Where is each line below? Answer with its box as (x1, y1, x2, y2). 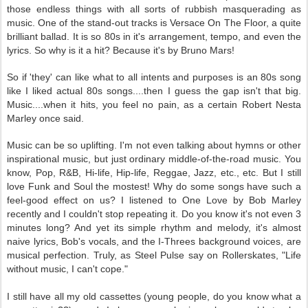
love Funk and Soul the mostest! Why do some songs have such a (7, 181, 301, 192)
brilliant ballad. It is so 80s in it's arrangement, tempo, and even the (7, 31, 301, 42)
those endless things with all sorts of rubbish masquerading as (7, 3, 301, 14)
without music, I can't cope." (7, 263, 128, 274)
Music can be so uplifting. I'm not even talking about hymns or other (7, 140, 301, 151)
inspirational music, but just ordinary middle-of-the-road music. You (7, 153, 301, 164)
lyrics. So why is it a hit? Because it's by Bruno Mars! (7, 45, 234, 56)
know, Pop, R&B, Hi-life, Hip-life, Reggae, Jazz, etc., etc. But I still (7, 167, 301, 178)
